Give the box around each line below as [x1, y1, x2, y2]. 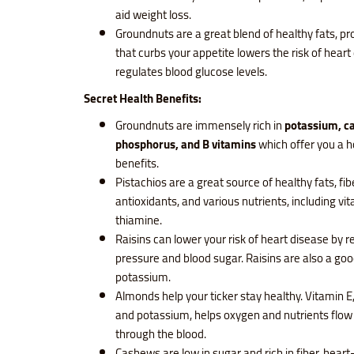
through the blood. [115, 322, 206, 346]
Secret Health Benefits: [83, 87, 201, 111]
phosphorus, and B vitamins [115, 133, 256, 156]
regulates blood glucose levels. [115, 60, 267, 84]
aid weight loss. [115, 3, 191, 27]
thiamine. [115, 209, 162, 232]
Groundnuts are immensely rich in [115, 114, 284, 137]
